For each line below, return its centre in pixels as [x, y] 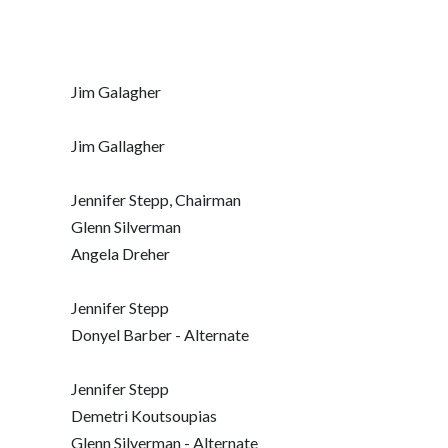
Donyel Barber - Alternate [160, 334]
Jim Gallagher [118, 145]
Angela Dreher [120, 253]
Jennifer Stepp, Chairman [156, 199]
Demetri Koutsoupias [144, 415]
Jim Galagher [116, 91]
